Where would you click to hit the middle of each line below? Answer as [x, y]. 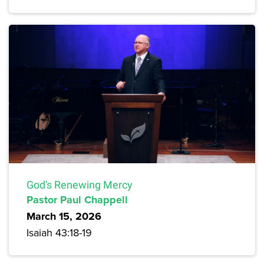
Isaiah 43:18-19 [59, 233]
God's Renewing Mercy [80, 185]
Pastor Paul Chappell [77, 200]
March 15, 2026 [64, 217]
